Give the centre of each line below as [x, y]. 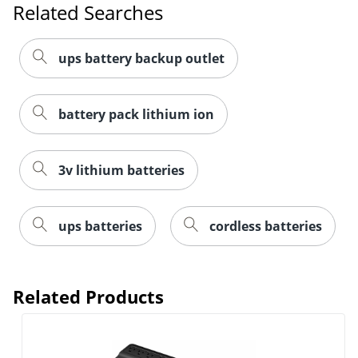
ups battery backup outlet [141, 58]
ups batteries [100, 226]
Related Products [88, 296]
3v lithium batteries [121, 170]
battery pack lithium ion [136, 114]
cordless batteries [266, 226]
